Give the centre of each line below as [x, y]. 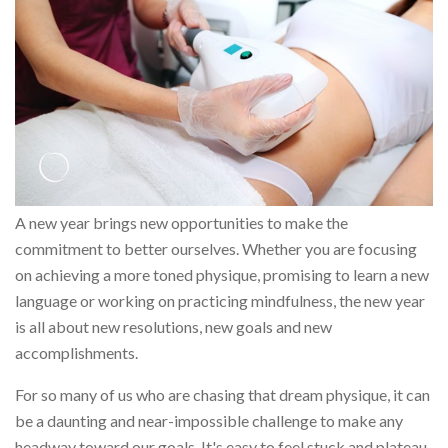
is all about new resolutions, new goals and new [173, 326]
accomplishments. [76, 352]
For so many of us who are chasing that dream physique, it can [222, 394]
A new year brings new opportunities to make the [181, 222]
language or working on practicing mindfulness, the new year [220, 300]
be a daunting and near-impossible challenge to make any [209, 420]
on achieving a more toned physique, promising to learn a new [222, 274]
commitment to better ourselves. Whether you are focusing [216, 248]
